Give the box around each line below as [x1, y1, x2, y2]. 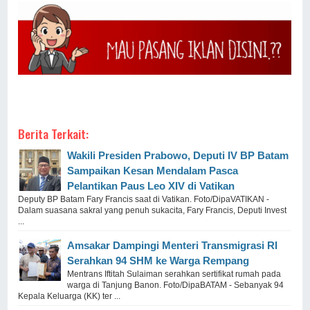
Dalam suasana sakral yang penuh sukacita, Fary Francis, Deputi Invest [18, 205, 287, 215]
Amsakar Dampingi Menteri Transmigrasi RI [67, 239, 278, 251]
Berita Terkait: [18, 124, 89, 143]
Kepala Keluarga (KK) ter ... [18, 291, 121, 301]
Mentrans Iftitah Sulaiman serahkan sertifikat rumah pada [67, 268, 282, 279]
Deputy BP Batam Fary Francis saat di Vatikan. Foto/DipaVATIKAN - [18, 194, 270, 204]
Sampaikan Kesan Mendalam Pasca [67, 164, 239, 176]
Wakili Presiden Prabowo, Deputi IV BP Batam [67, 149, 289, 161]
